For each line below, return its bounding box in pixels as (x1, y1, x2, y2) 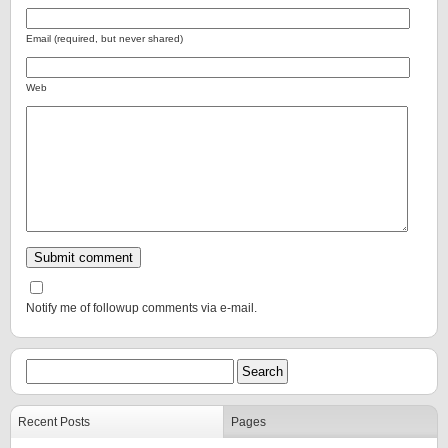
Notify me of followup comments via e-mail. (26, 301, 257, 315)
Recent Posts (18, 415, 90, 429)
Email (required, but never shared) (26, 33, 183, 44)
